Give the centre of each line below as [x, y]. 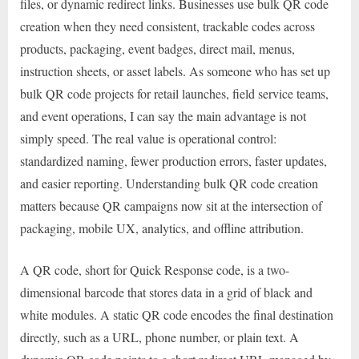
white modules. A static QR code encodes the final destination [177, 315]
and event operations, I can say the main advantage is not [163, 116]
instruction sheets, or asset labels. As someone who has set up [175, 71]
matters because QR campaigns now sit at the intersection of [171, 206]
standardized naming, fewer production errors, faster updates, [173, 161]
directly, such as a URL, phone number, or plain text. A [159, 337]
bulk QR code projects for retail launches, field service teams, [174, 94]
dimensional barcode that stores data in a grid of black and [166, 292]
